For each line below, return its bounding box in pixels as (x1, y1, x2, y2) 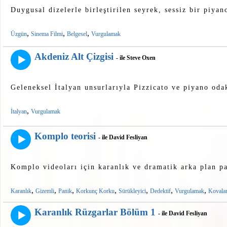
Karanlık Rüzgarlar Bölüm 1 (34, 207, 156, 218)
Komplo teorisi (34, 131, 96, 142)
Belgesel (67, 30, 87, 38)
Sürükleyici (119, 187, 146, 195)
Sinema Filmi (31, 30, 63, 38)
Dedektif (150, 187, 171, 195)
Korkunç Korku (76, 187, 115, 195)
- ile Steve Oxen (116, 54, 156, 62)
